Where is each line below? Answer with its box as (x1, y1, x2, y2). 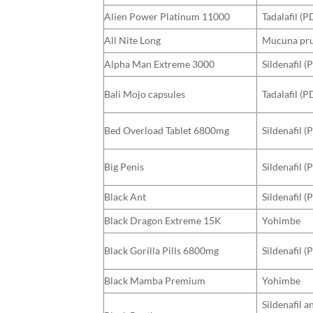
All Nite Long (104, 34, 161, 46)
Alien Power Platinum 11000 (104, 10, 230, 22)
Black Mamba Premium (104, 274, 205, 286)
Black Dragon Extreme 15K (104, 214, 221, 226)
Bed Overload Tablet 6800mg (104, 124, 229, 136)
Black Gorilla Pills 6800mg (104, 244, 219, 256)
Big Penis (104, 160, 144, 173)
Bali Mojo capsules (104, 87, 185, 100)
